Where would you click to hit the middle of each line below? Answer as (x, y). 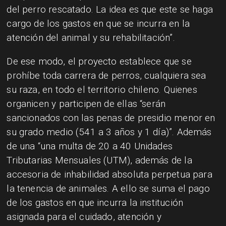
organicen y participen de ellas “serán (86, 103)
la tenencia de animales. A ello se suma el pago (108, 188)
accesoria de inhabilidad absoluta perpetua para (109, 174)
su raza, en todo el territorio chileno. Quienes (102, 89)
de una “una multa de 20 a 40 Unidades (90, 146)
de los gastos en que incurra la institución (95, 202)
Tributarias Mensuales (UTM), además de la (99, 160)
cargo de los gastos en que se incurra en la (98, 23)
